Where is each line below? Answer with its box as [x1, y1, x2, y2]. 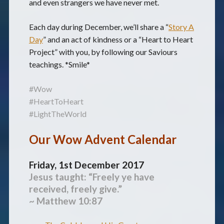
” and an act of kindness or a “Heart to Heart [42, 34, 193, 44]
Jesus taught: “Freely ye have [28, 171, 154, 183]
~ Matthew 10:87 [28, 195, 102, 207]
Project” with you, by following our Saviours [28, 47, 177, 57]
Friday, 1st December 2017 [28, 159, 144, 171]
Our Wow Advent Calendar [28, 132, 179, 147]
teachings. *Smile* [28, 59, 90, 69]
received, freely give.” [28, 183, 122, 195]
